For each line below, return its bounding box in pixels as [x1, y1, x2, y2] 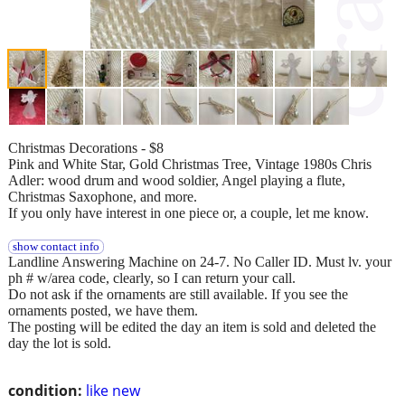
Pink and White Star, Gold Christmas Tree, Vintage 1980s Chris [8, 155, 372, 172]
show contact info [12, 240, 99, 253]
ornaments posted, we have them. [8, 302, 198, 318]
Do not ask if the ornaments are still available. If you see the [8, 286, 348, 302]
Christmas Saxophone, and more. [8, 188, 197, 204]
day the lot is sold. [8, 334, 111, 351]
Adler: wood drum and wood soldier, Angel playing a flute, [8, 172, 345, 188]
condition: [8, 380, 82, 400]
